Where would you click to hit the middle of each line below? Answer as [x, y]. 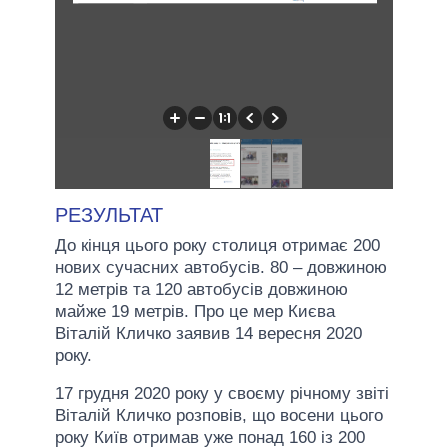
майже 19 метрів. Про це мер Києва [195, 311]
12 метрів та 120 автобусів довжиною [201, 289]
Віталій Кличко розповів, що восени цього [219, 415]
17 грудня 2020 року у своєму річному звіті [222, 393]
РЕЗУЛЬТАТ [109, 214]
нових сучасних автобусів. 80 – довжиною [221, 267]
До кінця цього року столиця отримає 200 [217, 245]
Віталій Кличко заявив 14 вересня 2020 [208, 333]
